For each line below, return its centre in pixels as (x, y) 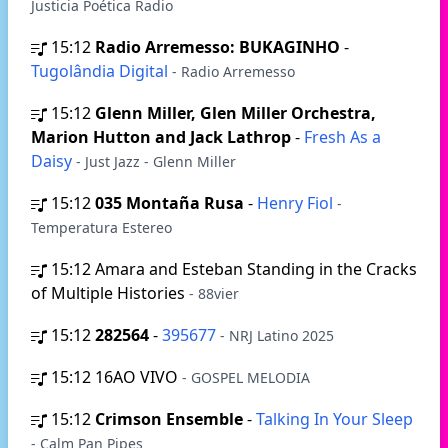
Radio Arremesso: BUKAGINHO (217, 47)
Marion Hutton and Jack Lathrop (161, 137)
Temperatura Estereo (101, 227)
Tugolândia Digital (101, 71)
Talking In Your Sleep (334, 419)
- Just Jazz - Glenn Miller (156, 161)
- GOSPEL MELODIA (246, 377)
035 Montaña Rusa (169, 203)
